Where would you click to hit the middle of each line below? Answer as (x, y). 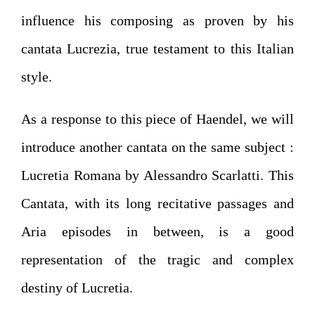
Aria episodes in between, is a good (157, 231)
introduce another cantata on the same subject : (157, 147)
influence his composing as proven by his (157, 20)
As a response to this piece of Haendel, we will (157, 119)
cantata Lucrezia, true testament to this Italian (157, 49)
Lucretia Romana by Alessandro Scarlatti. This (157, 175)
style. (37, 77)
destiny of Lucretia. (77, 288)
